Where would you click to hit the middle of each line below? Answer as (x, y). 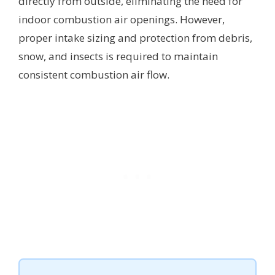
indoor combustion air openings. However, (122, 19)
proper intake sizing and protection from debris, (135, 37)
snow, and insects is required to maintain (118, 56)
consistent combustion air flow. (94, 74)
